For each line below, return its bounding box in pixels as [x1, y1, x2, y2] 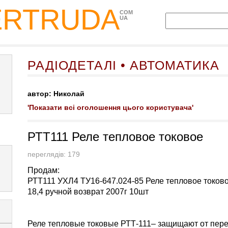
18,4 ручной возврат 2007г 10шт [27, 187, 149, 196]
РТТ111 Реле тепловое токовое [27, 130, 203, 144]
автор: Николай [27, 90, 84, 98]
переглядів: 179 [27, 151, 86, 158]
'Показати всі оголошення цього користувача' [27, 104, 193, 111]
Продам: [27, 166, 60, 175]
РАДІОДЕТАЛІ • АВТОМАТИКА [27, 58, 219, 72]
